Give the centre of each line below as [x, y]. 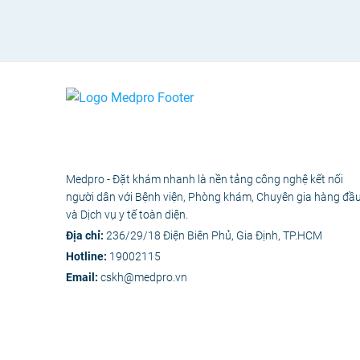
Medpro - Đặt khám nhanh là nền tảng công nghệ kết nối [205, 179]
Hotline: [88, 256]
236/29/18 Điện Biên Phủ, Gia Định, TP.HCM [214, 235]
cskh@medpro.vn [144, 277]
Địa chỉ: [86, 235]
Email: [83, 277]
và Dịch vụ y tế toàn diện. [127, 215]
